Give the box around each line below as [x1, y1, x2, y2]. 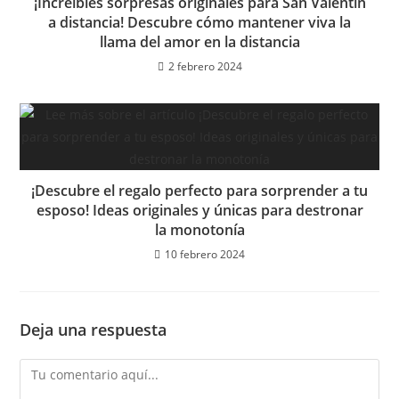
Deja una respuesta [20, 319, 167, 340]
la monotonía [154, 220, 245, 240]
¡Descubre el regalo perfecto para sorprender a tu [31, 181, 368, 200]
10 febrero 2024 [165, 247, 245, 262]
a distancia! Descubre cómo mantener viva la [48, 12, 351, 32]
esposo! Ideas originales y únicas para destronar [36, 200, 363, 220]
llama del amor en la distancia [99, 32, 300, 52]
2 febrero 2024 [167, 59, 242, 74]
